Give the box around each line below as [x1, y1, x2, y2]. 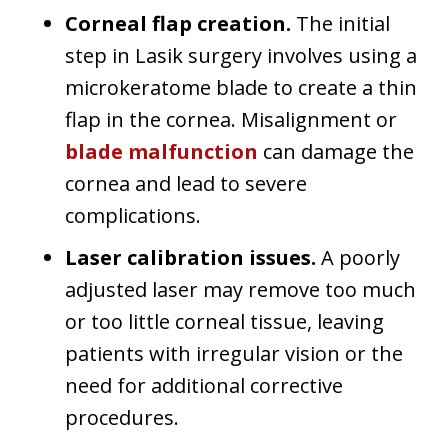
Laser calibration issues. [65, 243, 316, 271]
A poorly [316, 243, 400, 271]
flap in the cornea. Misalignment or [65, 105, 397, 133]
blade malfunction [65, 137, 258, 165]
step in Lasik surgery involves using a [65, 41, 417, 69]
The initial [291, 9, 390, 37]
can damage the [258, 137, 414, 165]
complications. [65, 201, 201, 229]
